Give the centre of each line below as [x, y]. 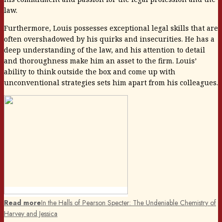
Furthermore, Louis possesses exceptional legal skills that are [111, 28]
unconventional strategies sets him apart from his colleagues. [111, 83]
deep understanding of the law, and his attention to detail [105, 50]
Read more [23, 203]
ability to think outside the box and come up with [90, 72]
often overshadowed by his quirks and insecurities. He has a [109, 39]
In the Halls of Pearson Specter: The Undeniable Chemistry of [129, 203]
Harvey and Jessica [31, 214]
